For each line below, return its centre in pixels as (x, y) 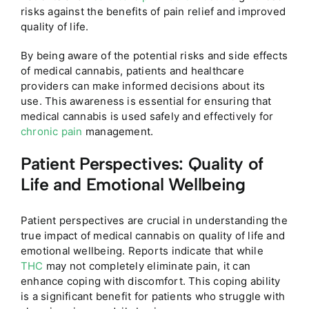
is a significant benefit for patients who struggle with (153, 297)
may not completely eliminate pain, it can (147, 266)
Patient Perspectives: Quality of (142, 163)
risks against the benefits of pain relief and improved (153, 11)
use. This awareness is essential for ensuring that (146, 101)
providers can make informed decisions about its (143, 86)
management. (118, 131)
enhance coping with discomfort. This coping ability (150, 281)
